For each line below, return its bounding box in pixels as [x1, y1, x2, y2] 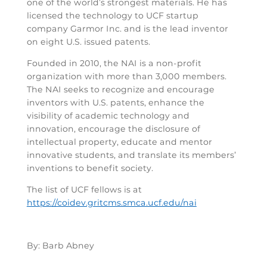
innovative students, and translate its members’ [26, 149, 236, 160]
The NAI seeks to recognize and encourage [26, 83, 215, 95]
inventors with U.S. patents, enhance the [26, 97, 204, 108]
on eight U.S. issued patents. [26, 36, 150, 47]
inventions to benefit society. [26, 162, 153, 173]
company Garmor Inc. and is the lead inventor [26, 23, 228, 34]
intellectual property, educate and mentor [26, 136, 212, 147]
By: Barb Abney [26, 240, 94, 251]
